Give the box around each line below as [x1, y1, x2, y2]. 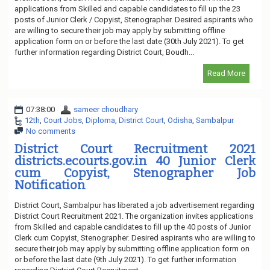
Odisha [168, 115, 192, 125]
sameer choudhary [74, 104, 138, 114]
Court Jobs [43, 115, 82, 125]
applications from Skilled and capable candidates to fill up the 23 [14, 4, 240, 13]
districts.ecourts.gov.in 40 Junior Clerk [14, 153, 256, 168]
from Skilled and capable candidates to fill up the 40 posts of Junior [14, 222, 251, 231]
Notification [14, 177, 86, 192]
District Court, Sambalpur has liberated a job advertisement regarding [14, 200, 254, 210]
